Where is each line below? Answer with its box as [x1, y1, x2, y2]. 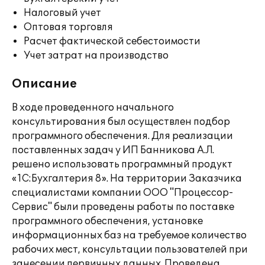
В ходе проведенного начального [12, 102, 174, 114]
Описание [12, 77, 77, 91]
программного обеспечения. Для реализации [12, 130, 233, 142]
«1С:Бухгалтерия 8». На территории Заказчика [12, 173, 242, 185]
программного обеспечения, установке [12, 215, 203, 227]
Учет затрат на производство [24, 50, 169, 62]
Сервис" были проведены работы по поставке [12, 201, 234, 213]
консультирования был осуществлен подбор [12, 116, 230, 128]
